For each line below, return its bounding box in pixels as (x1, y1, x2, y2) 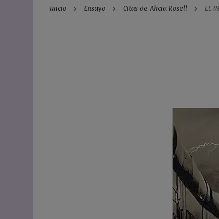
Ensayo (84, 4, 108, 12)
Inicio (50, 4, 66, 12)
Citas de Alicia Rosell (123, 4, 189, 12)
